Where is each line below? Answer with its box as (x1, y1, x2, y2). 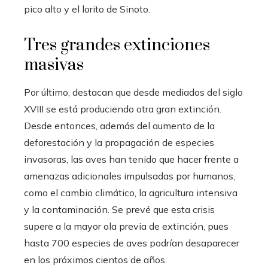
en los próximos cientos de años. (24, 254, 167, 266)
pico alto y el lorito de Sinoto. (24, 3, 150, 16)
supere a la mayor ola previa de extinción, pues (24, 220, 229, 233)
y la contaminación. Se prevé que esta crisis (24, 203, 215, 216)
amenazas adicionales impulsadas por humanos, (24, 170, 235, 182)
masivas (24, 54, 84, 76)
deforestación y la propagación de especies (24, 136, 214, 149)
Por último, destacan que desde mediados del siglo (24, 86, 243, 99)
